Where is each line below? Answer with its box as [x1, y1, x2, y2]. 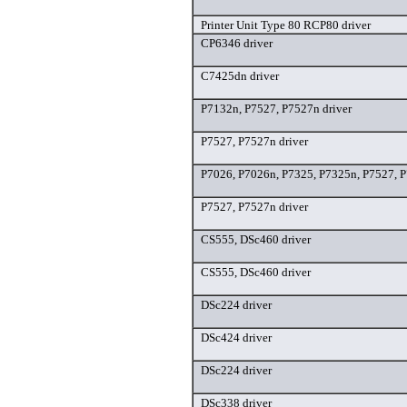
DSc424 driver [201, 331, 272, 345]
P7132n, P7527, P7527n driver [201, 102, 352, 116]
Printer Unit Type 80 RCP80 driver [201, 18, 371, 33]
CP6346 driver [201, 36, 273, 51]
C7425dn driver [201, 69, 279, 84]
